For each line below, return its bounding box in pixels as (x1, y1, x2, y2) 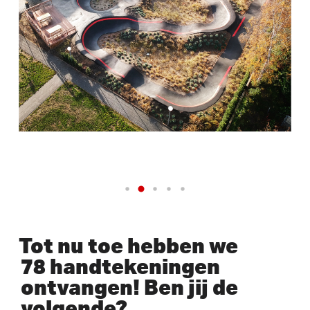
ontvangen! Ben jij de (20, 273, 238, 300)
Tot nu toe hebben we (18, 231, 238, 259)
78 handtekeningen (20, 252, 220, 280)
